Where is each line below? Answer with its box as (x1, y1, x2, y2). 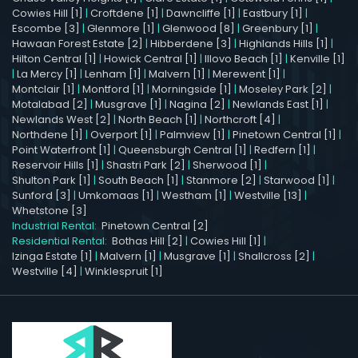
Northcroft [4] (205, 112, 276, 128)
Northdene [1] (12, 127, 83, 143)
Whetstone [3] (12, 203, 87, 219)
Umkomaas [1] (78, 188, 154, 204)
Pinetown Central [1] (233, 127, 336, 143)
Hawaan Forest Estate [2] (12, 36, 143, 52)
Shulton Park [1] (12, 173, 91, 189)
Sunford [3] (12, 188, 71, 204)
